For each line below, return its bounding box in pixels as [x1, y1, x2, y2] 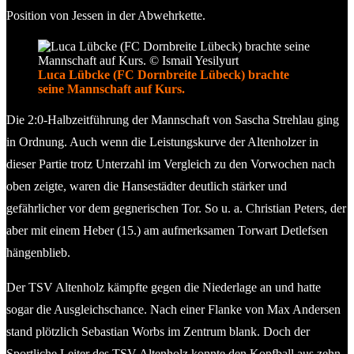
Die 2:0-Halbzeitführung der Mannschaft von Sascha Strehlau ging [6, 112, 339, 126]
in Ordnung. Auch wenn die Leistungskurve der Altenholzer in [6, 134, 318, 149]
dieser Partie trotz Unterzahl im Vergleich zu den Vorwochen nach [6, 156, 335, 171]
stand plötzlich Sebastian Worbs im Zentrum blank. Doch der [6, 324, 310, 338]
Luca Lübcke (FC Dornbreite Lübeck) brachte [38, 67, 289, 81]
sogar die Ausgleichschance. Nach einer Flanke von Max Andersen [6, 302, 341, 316]
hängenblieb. [6, 245, 70, 259]
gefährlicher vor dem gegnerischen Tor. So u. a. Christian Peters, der [6, 201, 346, 215]
